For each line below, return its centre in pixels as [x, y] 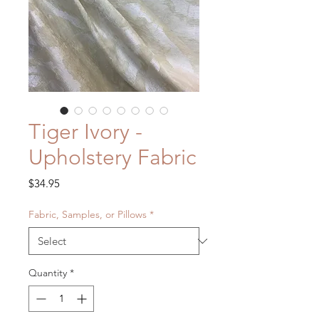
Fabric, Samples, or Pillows [88, 215]
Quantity [48, 273]
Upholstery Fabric [112, 158]
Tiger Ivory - [85, 132]
